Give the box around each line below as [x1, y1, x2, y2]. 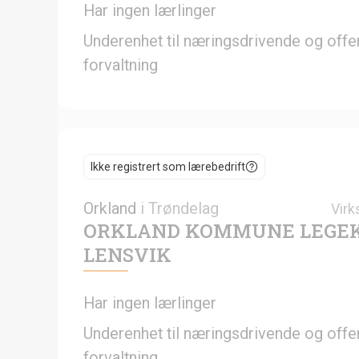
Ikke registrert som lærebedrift [91, 159, 245, 173]
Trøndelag [148, 198, 219, 218]
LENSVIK [83, 241, 171, 268]
